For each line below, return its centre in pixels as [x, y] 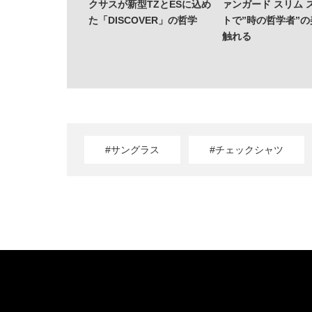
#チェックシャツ [247, 149]
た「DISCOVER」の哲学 [142, 20]
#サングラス [132, 149]
